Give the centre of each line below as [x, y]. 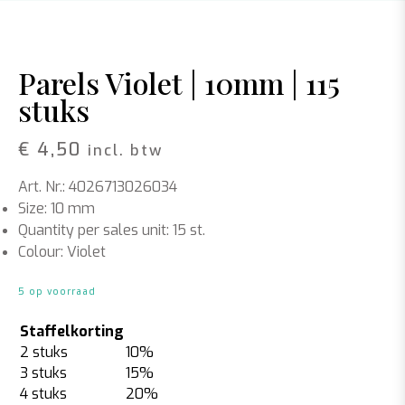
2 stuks [44, 352]
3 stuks [43, 373]
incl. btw [125, 150]
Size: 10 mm [57, 208]
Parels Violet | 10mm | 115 [179, 83]
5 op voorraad [57, 292]
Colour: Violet [62, 252]
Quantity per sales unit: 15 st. [112, 230]
